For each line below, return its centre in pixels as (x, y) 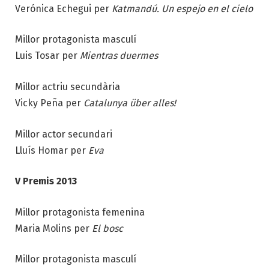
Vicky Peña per (49, 103)
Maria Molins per (53, 228)
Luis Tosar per (47, 56)
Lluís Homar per (50, 150)
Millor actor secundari (64, 134)
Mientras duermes (119, 56)
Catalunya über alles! (130, 103)
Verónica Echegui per (62, 8)
